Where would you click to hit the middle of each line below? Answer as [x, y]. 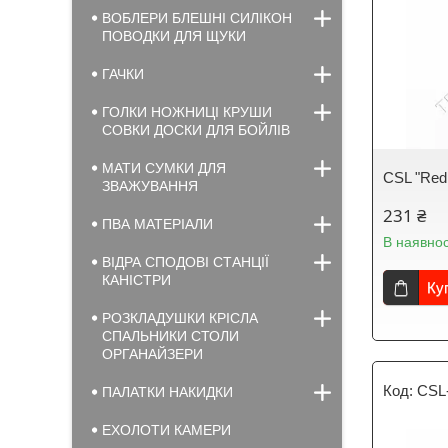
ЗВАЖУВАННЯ [150, 186]
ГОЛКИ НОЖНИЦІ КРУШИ [187, 112]
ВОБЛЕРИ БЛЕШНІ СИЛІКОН [197, 18]
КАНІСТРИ [136, 280]
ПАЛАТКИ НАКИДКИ [167, 392]
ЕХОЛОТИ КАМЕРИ [166, 430]
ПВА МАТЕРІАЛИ [157, 224]
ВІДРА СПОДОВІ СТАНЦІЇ [185, 262]
